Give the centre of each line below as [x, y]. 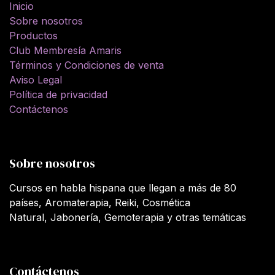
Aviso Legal [36, 79]
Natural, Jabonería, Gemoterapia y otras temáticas [128, 217]
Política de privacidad [58, 94]
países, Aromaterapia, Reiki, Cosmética [100, 202]
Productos [33, 35]
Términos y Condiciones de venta [87, 65]
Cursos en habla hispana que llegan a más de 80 [123, 188]
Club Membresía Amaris [65, 50]
